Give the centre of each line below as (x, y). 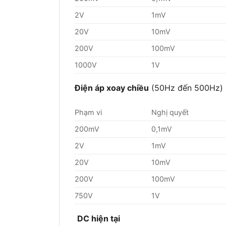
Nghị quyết (170, 112)
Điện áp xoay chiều (112, 88)
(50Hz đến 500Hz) (186, 88)
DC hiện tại (99, 219)
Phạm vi (88, 112)
